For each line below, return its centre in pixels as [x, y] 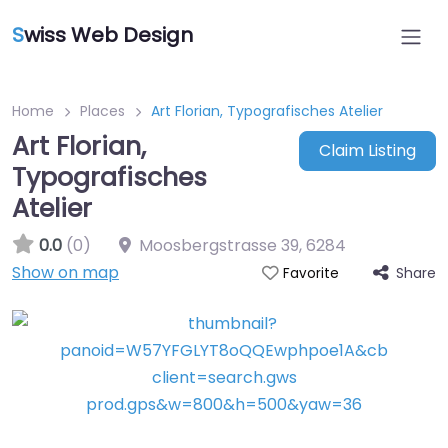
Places [102, 111]
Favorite [310, 273]
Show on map [65, 272]
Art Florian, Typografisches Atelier [267, 111]
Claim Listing [367, 151]
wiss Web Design [108, 35]
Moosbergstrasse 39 [219, 245]
